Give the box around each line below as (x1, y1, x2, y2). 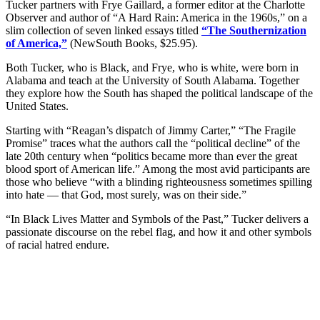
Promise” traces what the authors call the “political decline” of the (6, 137, 300, 150)
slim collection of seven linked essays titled (6, 24, 201, 37)
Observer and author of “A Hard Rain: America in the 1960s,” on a (6, 11, 307, 24)
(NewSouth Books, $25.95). (67, 37, 198, 50)
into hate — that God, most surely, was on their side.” (6, 189, 246, 201)
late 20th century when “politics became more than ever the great (6, 150, 297, 163)
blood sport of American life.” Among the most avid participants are (6, 163, 310, 176)
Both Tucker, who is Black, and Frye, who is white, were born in (6, 61, 299, 74)
